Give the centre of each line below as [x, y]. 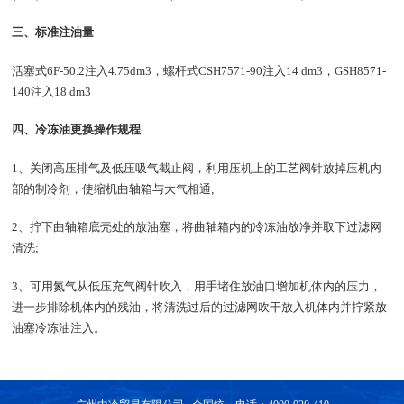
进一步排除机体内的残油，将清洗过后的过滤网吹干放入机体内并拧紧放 [200, 307]
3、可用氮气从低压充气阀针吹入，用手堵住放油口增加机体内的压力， [197, 286]
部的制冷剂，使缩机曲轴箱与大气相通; [114, 188]
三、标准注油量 [53, 32]
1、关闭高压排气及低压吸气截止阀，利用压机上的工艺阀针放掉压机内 [197, 168]
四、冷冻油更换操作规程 [77, 130]
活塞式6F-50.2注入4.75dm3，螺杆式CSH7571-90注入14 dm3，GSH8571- [199, 70]
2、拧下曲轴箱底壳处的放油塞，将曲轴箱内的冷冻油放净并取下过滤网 [197, 227]
